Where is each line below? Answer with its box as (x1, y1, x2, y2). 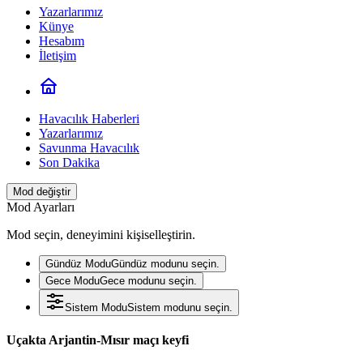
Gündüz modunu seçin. (111, 258, 220, 270)
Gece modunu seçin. (100, 275, 197, 287)
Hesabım (39, 34, 84, 48)
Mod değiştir (13, 186, 70, 198)
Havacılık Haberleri (39, 112, 139, 126)
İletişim (39, 49, 76, 62)
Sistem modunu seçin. (127, 301, 233, 314)
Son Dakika (39, 156, 100, 169)
